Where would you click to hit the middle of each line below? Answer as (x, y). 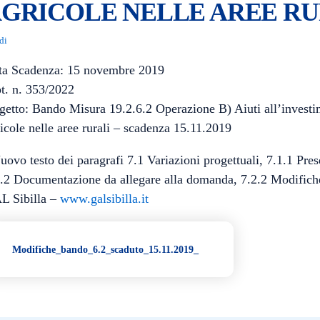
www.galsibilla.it (104, 199)
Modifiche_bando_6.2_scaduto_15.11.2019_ (105, 249)
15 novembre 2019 (116, 70)
